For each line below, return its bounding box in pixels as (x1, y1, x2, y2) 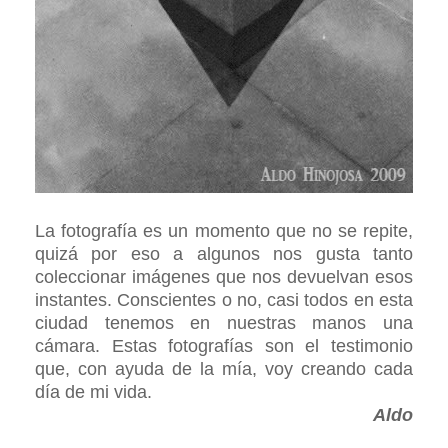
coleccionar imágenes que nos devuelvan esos (35, 267, 413, 287)
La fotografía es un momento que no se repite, (35, 221, 413, 241)
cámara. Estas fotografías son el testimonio (35, 336, 413, 356)
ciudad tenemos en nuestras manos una (35, 313, 413, 333)
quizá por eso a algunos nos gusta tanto (35, 244, 413, 264)
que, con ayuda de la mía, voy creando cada (35, 359, 413, 379)
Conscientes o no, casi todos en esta (117, 290, 414, 310)
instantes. (35, 290, 118, 310)
